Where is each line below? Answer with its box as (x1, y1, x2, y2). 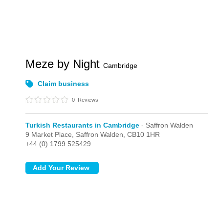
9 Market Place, (25, 131, 76, 138)
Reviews (76, 97, 99, 103)
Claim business (38, 80, 89, 88)
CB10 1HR (127, 131, 160, 138)
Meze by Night (25, 57, 104, 70)
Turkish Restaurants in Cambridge (25, 121, 140, 129)
